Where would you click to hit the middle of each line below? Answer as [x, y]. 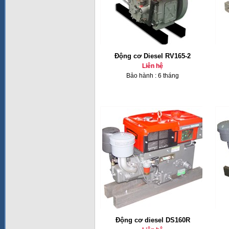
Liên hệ [153, 66]
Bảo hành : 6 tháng [153, 76]
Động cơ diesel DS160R [153, 220]
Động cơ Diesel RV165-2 [153, 56]
